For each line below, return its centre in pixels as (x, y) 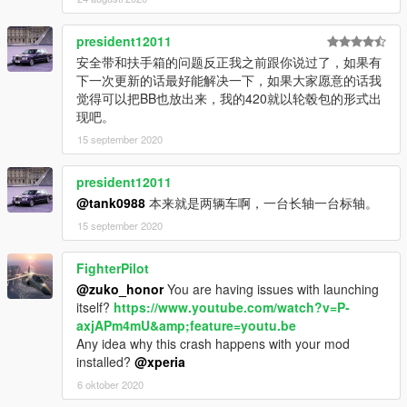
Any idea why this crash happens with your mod (213, 344)
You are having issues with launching (271, 289)
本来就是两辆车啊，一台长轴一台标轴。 (262, 203)
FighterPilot (113, 268)
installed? (105, 362)
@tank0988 (111, 203)
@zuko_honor (120, 289)
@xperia (160, 362)
